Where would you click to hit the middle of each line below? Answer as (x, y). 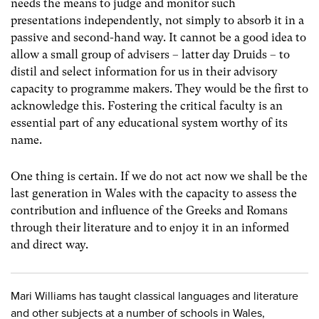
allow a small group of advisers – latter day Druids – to (150, 54)
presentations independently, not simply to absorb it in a (157, 20)
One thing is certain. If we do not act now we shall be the (159, 177)
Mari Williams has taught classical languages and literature (155, 297)
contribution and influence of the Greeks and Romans (149, 211)
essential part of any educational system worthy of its (149, 122)
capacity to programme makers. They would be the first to (159, 88)
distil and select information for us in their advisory (144, 71)
